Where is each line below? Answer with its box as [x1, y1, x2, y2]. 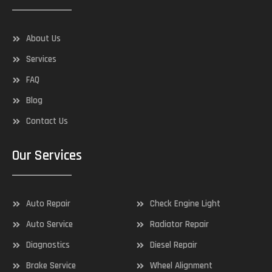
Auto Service [25, 219, 73, 230]
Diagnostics [25, 239, 70, 251]
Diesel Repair [149, 239, 197, 251]
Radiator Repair [149, 219, 209, 230]
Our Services [12, 147, 82, 165]
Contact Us [25, 115, 68, 127]
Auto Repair [25, 198, 70, 209]
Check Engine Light [149, 198, 220, 209]
